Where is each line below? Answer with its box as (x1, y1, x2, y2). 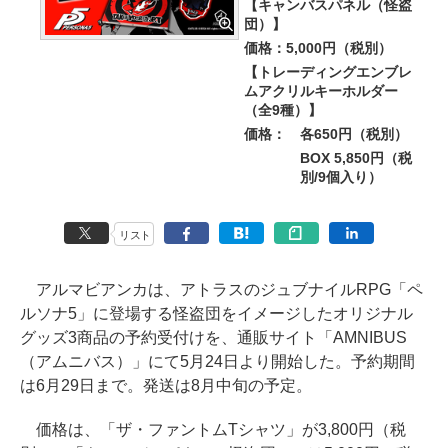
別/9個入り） (300, 169, 382, 185)
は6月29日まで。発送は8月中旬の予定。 (20, 377, 312, 394)
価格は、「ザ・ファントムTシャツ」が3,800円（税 (20, 421, 406, 438)
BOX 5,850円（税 (300, 150, 412, 166)
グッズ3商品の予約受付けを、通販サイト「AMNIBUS (20, 329, 407, 346)
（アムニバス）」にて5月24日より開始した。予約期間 (20, 353, 415, 370)
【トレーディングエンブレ (244, 64, 412, 80)
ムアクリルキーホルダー (244, 83, 398, 99)
